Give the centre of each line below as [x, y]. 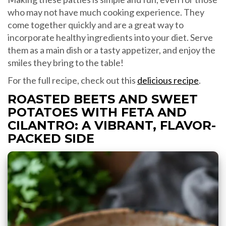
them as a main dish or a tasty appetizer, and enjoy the [111, 50]
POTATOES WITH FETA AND [97, 112]
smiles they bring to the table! [66, 63]
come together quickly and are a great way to [96, 25]
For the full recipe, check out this [72, 80]
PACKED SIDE [51, 139]
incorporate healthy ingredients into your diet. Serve [110, 38]
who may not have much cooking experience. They [106, 12]
